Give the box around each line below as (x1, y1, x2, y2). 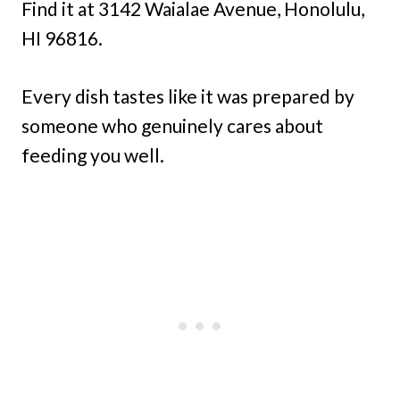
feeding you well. (21, 144, 164, 166)
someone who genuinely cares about (21, 114, 323, 137)
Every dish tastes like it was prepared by (21, 85, 354, 107)
